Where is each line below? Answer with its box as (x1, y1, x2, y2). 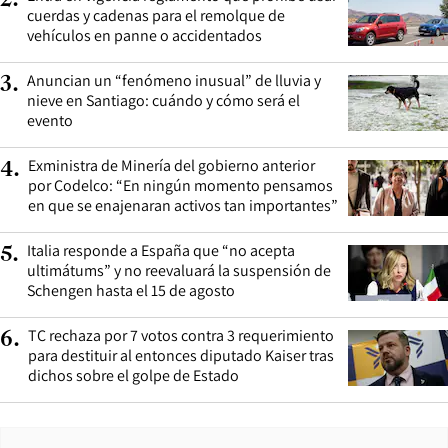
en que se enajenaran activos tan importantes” (28, 195, 338, 217)
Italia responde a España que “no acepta (27, 240, 295, 262)
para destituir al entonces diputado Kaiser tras (28, 345, 334, 367)
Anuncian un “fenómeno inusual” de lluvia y (27, 70, 321, 92)
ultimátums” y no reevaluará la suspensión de (27, 260, 331, 282)
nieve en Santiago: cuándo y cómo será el (27, 90, 300, 112)
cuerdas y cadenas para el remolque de (27, 5, 285, 27)
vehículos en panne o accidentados (27, 25, 262, 47)
